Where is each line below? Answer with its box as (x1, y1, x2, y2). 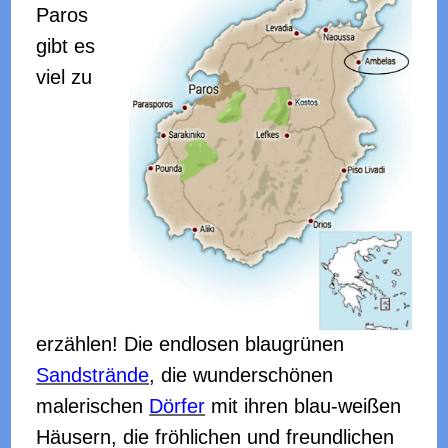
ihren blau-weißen (244, 394, 402, 417)
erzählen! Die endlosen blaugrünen (36, 332, 345, 355)
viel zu (36, 65, 93, 88)
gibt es (36, 34, 96, 57)
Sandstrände (36, 363, 150, 386)
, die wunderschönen (149, 363, 334, 386)
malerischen (36, 394, 150, 417)
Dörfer (149, 394, 206, 417)
